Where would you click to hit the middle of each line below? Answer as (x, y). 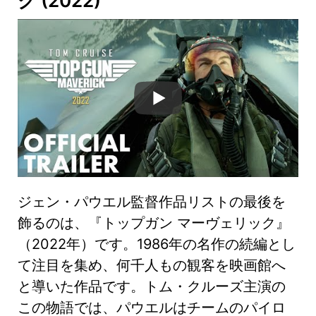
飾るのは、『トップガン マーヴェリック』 (154, 223)
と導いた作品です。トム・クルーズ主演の (152, 287)
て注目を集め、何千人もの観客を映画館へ (152, 266)
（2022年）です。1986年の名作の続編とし (157, 244)
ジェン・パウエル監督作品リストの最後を (152, 202)
